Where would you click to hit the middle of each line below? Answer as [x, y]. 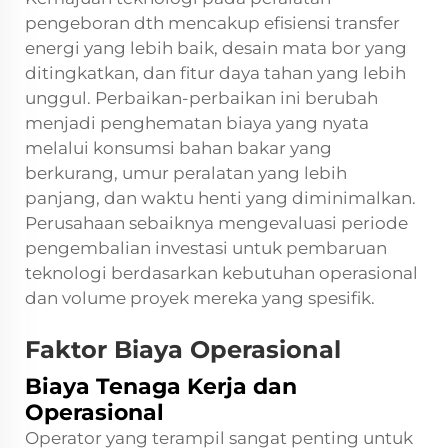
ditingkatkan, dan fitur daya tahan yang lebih [215, 72]
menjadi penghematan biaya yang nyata [197, 122]
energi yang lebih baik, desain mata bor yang [216, 47]
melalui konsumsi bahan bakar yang [178, 147]
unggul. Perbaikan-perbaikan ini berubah [201, 97]
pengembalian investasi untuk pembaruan [206, 247]
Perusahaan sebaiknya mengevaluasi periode [216, 222]
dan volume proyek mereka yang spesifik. [200, 297]
